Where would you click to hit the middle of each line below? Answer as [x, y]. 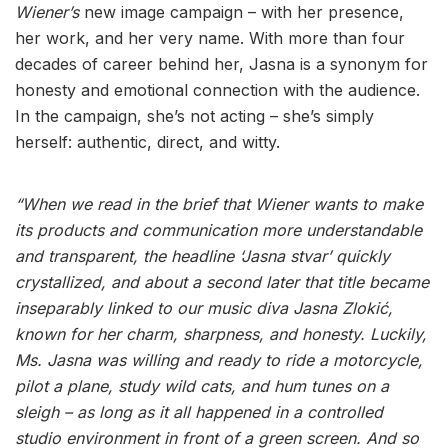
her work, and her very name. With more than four [210, 38]
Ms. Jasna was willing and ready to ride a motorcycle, [219, 360]
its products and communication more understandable [218, 230]
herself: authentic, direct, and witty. [147, 142]
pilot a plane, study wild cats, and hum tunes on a [202, 386]
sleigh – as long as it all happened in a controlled [199, 412]
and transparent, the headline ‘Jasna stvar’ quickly [202, 256]
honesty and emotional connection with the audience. [217, 90]
